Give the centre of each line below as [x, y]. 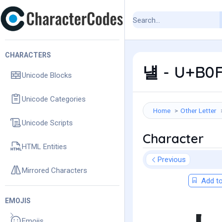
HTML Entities [44, 146]
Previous [172, 160]
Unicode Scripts [47, 123]
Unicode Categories [54, 99]
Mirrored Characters [55, 170]
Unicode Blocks [47, 75]
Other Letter [198, 111]
